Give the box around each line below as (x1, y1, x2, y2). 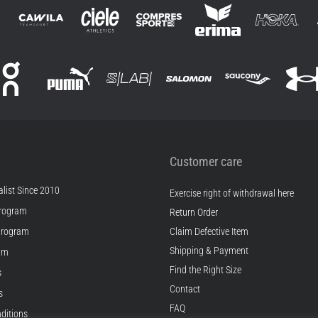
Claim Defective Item (170, 225, 248, 238)
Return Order (170, 206, 218, 219)
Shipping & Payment (170, 244, 248, 257)
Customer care (170, 153, 242, 169)
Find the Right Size (170, 263, 241, 276)
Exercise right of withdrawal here (170, 187, 294, 199)
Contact (170, 283, 200, 295)
